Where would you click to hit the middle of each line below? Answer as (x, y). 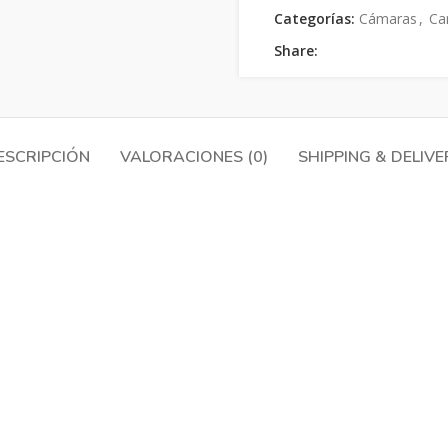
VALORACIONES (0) (193, 157)
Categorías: (314, 18)
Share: (296, 50)
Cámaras (388, 18)
